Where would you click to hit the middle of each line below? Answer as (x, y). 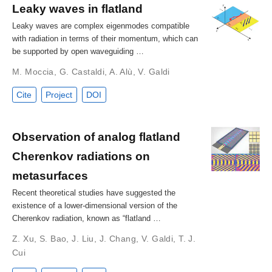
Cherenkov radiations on (81, 156)
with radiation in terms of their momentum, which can (105, 38)
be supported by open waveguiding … (78, 51)
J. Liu (83, 238)
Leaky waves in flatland (77, 8)
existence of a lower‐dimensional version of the (95, 205)
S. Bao (53, 238)
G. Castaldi (82, 71)
